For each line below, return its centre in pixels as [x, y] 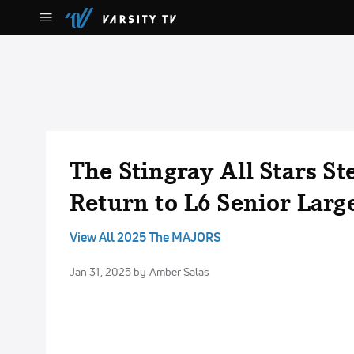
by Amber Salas [172, 272]
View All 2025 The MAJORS [145, 237]
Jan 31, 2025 [102, 272]
